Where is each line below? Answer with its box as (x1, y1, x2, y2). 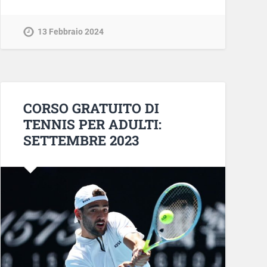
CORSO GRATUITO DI (23, 99, 159, 117)
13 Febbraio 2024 (37, 27, 104, 38)
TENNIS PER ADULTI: (23, 115, 162, 133)
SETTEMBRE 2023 (23, 131, 139, 150)
